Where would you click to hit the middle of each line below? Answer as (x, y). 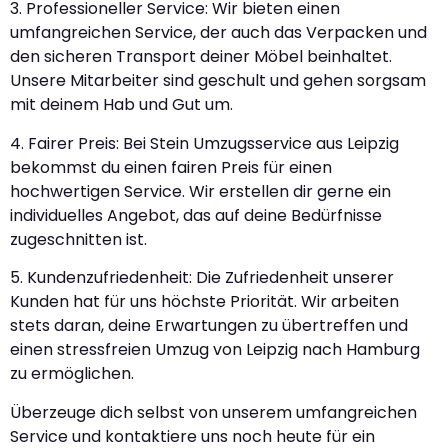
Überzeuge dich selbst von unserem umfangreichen (213, 412)
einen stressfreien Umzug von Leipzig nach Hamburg (215, 350)
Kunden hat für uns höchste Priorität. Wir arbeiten (204, 302)
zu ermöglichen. (72, 374)
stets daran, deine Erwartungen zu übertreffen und (209, 326)
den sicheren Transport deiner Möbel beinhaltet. (201, 57)
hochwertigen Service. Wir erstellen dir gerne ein (200, 191)
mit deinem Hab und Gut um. (121, 105)
